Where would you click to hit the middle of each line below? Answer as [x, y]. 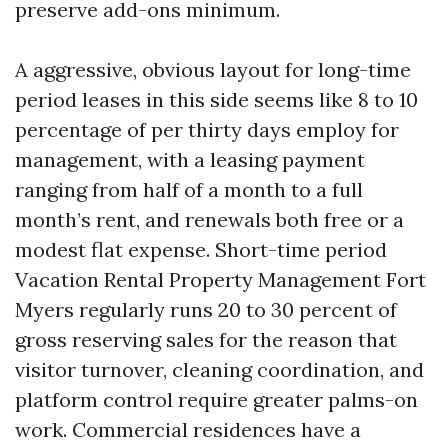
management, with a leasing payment [190, 159]
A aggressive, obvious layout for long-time [213, 69]
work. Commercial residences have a [188, 429]
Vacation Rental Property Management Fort [220, 279]
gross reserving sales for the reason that [206, 339]
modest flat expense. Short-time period [201, 249]
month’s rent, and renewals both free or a [209, 219]
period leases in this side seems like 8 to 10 [216, 99]
